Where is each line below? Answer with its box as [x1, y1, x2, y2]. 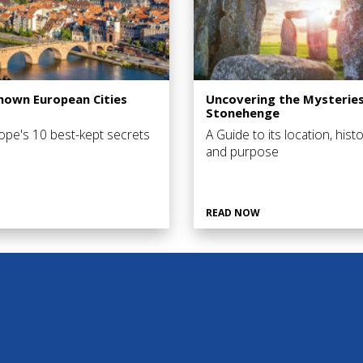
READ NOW [206, 205, 260, 220]
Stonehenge [206, 104, 280, 121]
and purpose [206, 142, 279, 160]
